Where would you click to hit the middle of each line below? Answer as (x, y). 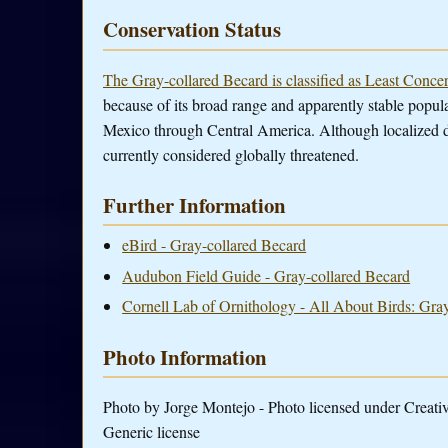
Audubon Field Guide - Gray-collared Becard (266, 275)
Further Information (194, 204)
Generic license (151, 431)
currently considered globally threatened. (231, 154)
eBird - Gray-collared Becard (214, 244)
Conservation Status (192, 29)
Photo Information (185, 356)
